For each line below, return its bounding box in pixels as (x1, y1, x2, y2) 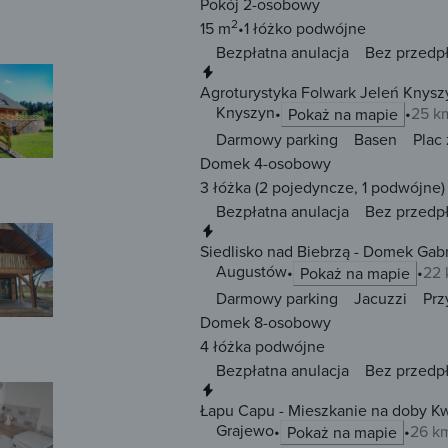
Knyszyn (216, 101, 275, 124)
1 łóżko (244, 17, 292, 40)
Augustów (216, 260, 287, 283)
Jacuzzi (354, 287, 407, 310)
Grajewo (216, 419, 274, 442)
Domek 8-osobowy (200, 311, 331, 334)
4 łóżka (200, 335, 251, 358)
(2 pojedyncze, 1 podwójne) (251, 176, 445, 199)
